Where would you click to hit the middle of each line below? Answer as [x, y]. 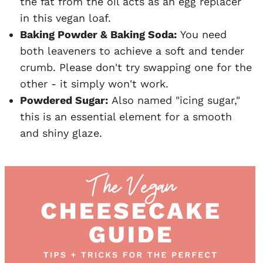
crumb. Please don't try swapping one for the [136, 67]
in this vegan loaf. [65, 18]
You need [202, 34]
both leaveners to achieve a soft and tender [132, 50]
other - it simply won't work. [94, 83]
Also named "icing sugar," [174, 100]
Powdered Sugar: [64, 100]
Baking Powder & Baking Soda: [98, 34]
